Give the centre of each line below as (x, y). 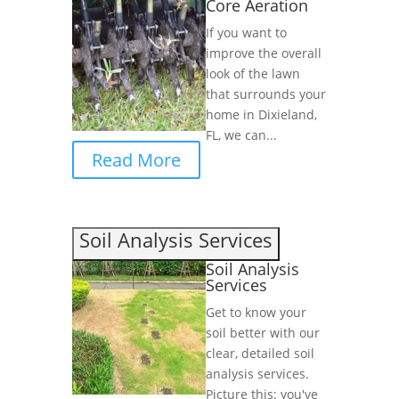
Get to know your (256, 313)
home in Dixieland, (261, 115)
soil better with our (262, 333)
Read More (136, 160)
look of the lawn (252, 74)
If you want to (246, 33)
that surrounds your (265, 94)
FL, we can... (241, 135)
